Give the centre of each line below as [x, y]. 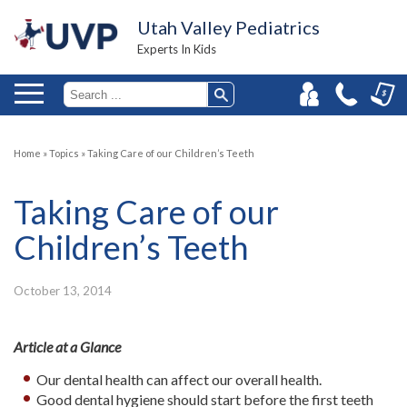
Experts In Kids [177, 49]
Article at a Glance [67, 347]
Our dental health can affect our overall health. [179, 379]
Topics [64, 153]
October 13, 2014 [63, 291]
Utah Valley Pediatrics [228, 27]
